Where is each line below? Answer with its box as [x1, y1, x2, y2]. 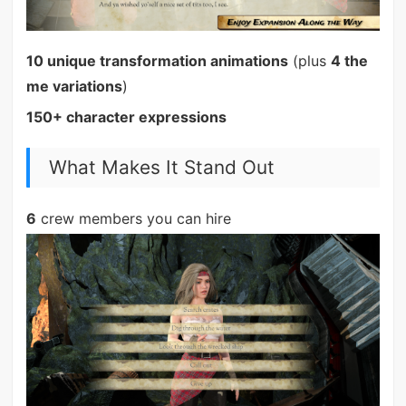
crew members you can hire [35, 209, 231, 228]
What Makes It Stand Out [48, 156, 275, 179]
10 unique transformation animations [25, 52, 288, 71]
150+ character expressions [25, 108, 227, 127]
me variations [25, 77, 122, 96]
